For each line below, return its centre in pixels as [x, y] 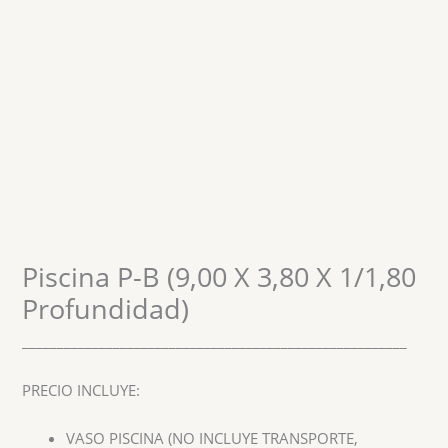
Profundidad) [106, 308]
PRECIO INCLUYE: [81, 389]
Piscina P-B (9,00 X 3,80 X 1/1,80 [219, 276]
